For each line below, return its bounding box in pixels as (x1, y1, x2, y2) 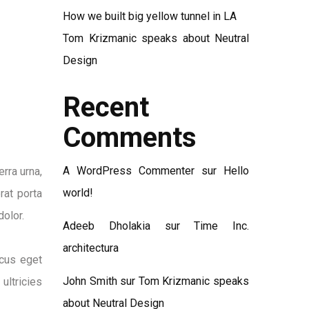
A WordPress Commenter (63, 164, 195, 177)
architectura (63, 241, 119, 255)
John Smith (63, 275, 117, 288)
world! (63, 186, 93, 199)
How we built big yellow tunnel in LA (63, 10, 237, 23)
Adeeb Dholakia (63, 219, 150, 232)
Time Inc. (194, 219, 249, 232)
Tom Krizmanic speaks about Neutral (63, 32, 249, 45)
